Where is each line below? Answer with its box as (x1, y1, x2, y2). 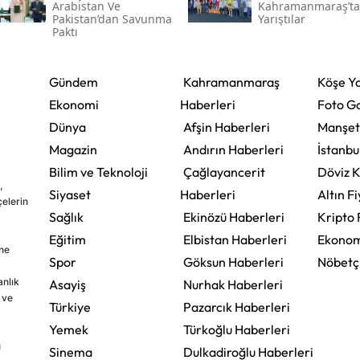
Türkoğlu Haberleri (182, 321, 290, 338)
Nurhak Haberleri (182, 276, 283, 293)
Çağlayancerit (182, 164, 265, 181)
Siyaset (48, 186, 91, 203)
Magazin (48, 141, 97, 158)
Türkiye (48, 299, 91, 316)
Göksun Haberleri (182, 254, 284, 271)
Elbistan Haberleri (182, 231, 287, 248)
